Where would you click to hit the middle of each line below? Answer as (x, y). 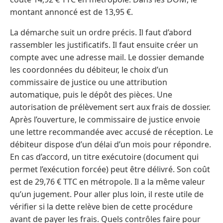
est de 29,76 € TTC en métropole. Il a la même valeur (108, 181)
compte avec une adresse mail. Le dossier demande (107, 57)
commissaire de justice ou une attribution (89, 82)
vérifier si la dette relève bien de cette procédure (101, 206)
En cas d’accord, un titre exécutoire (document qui (104, 157)
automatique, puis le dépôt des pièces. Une (91, 94)
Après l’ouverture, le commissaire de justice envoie (105, 119)
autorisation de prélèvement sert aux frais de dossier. (110, 107)
